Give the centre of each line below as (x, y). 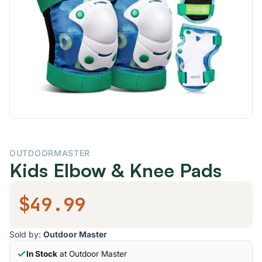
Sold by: (26, 234)
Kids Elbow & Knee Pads (116, 170)
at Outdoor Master (92, 254)
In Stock (42, 254)
